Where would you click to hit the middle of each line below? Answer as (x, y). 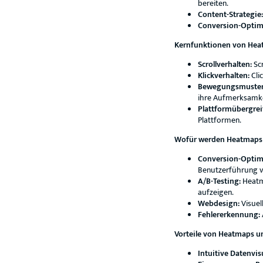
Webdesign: (219, 203)
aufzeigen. (216, 192)
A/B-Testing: (219, 181)
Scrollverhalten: (225, 64)
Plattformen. (220, 120)
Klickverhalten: (224, 75)
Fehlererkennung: (229, 215)
